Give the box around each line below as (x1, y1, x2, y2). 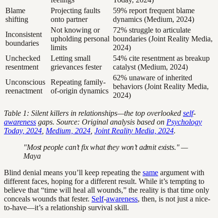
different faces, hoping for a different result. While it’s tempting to (4, 177, 204, 185)
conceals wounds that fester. (4, 194, 91, 203)
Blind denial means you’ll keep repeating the (4, 168, 143, 177)
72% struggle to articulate (113, 25, 191, 34)
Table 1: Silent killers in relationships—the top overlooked (4, 109, 183, 117)
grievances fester (51, 62, 102, 71)
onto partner (51, 15, 88, 23)
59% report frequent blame (113, 6, 195, 15)
